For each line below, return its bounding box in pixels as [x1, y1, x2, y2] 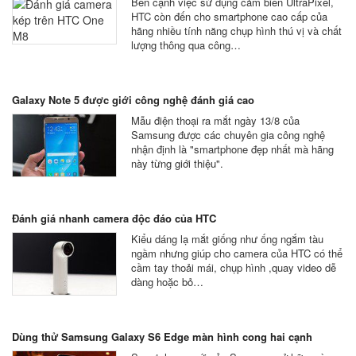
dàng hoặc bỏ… [131, 274, 203, 289]
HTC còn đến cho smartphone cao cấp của [131, 9, 327, 24]
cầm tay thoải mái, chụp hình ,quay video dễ [131, 260, 336, 275]
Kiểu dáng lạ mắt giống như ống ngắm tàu [131, 231, 323, 246]
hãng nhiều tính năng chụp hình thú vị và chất [131, 23, 342, 38]
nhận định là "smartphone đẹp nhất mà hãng [131, 141, 334, 157]
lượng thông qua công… [131, 37, 241, 52]
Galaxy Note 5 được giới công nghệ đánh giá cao [12, 92, 254, 107]
